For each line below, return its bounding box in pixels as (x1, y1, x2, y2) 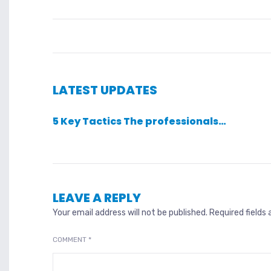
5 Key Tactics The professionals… (53, 114, 226, 129)
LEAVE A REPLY (53, 189, 141, 207)
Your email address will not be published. (53, 207, 207, 218)
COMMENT (53, 235, 88, 244)
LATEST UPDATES (53, 82, 157, 99)
